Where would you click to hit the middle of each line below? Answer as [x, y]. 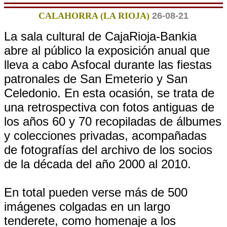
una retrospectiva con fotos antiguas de [109, 107]
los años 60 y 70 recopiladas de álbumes [113, 121]
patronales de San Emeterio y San [96, 79]
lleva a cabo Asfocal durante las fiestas [108, 65]
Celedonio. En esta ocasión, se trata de [109, 93]
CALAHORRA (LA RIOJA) [94, 16]
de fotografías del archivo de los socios [108, 150]
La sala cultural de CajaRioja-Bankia [100, 36]
